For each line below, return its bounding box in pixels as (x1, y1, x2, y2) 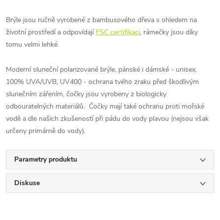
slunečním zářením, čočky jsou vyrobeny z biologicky (6, 89, 166, 99)
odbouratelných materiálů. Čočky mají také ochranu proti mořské (6, 101, 204, 111)
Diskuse (14, 178, 40, 188)
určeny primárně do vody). (6, 126, 85, 136)
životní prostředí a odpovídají (6, 27, 94, 37)
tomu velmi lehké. (6, 39, 59, 49)
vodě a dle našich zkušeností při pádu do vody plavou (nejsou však (6, 113, 209, 123)
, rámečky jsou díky (140, 27, 198, 37)
